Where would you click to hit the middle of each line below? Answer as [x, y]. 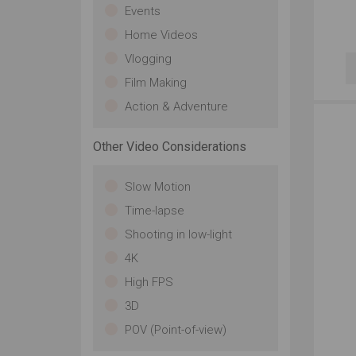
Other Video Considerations [170, 147]
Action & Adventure [176, 106]
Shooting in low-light [178, 234]
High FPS [149, 282]
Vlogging [148, 59]
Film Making [156, 83]
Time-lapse [155, 211]
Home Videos [161, 35]
